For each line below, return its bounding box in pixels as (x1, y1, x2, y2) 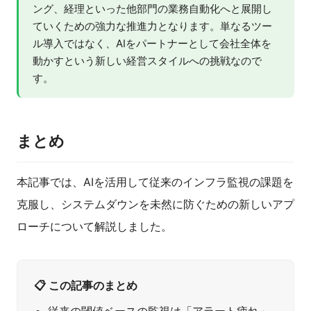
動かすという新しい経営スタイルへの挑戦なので (33, 54, 262, 68)
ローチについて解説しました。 (17, 219, 172, 234)
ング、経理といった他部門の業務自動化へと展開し (33, 2, 272, 16)
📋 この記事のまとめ (34, 278, 137, 293)
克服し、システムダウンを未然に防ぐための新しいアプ (17, 197, 294, 212)
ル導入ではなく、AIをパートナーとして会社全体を (33, 37, 271, 51)
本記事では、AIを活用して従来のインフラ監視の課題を (17, 175, 294, 190)
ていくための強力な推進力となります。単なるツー (33, 19, 272, 33)
